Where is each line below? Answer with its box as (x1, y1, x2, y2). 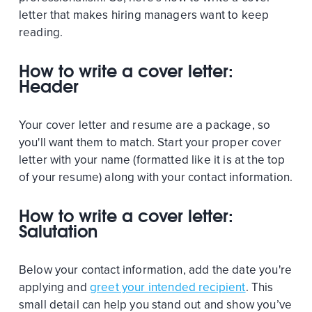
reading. (18, 24, 63, 40)
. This (245, 279, 274, 295)
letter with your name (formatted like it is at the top (18, 152, 286, 167)
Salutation (18, 220, 97, 242)
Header (18, 75, 79, 97)
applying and (18, 279, 90, 295)
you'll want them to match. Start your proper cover (18, 134, 281, 150)
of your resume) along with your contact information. (18, 169, 293, 185)
